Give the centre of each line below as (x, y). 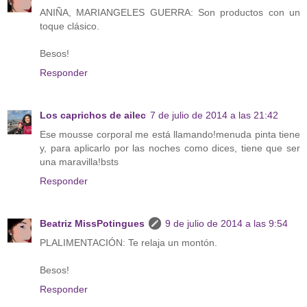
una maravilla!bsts (79, 161)
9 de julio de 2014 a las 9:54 (226, 223)
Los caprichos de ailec (93, 115)
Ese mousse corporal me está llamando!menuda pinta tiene (170, 134)
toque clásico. (70, 26)
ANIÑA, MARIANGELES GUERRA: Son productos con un (170, 12)
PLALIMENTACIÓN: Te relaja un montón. (128, 242)
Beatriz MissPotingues (92, 223)
